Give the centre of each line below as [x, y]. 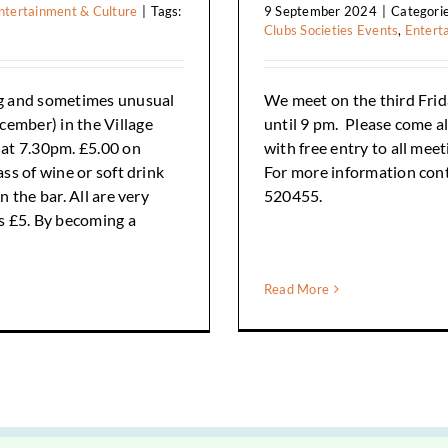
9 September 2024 [320, 10]
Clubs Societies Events [331, 29]
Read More [296, 289]
